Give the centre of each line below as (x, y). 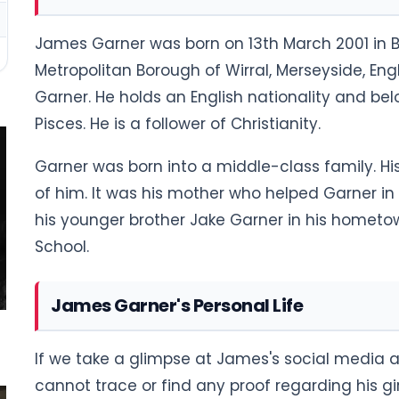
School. (64, 247)
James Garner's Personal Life (179, 305)
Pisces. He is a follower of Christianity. (180, 124)
